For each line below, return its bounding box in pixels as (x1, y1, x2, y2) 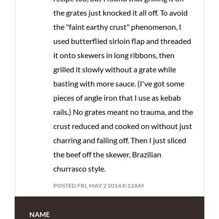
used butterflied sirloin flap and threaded (53, 36, 191, 45)
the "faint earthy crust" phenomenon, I (53, 22, 181, 31)
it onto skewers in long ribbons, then (53, 50, 175, 60)
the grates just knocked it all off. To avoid (53, 7, 188, 17)
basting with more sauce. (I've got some (53, 78, 184, 88)
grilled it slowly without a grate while (53, 64, 176, 74)
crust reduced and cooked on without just (53, 121, 192, 131)
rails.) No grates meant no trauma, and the (53, 107, 193, 116)
